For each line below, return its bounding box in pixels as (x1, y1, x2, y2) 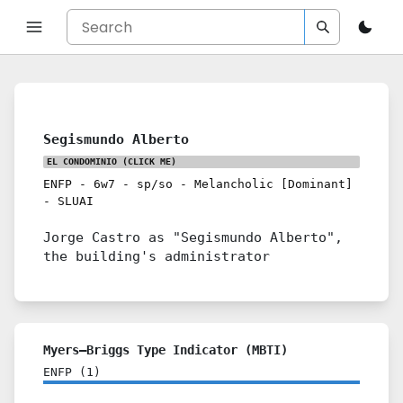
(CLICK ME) (117, 157, 176, 166)
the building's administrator (43, 248, 270, 264)
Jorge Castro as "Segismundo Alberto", (43, 229, 343, 245)
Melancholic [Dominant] (194, 177, 353, 191)
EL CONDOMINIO (47, 157, 117, 166)
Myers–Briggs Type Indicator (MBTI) (43, 343, 288, 357)
